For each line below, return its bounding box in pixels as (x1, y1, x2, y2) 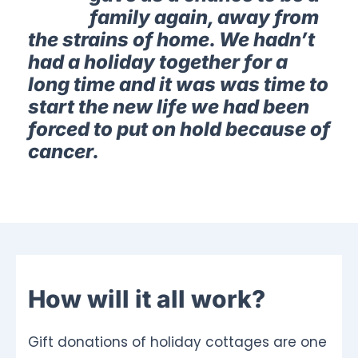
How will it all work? (28, 284, 265, 313)
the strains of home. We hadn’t (28, 27, 315, 51)
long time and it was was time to (28, 72, 328, 96)
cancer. (28, 139, 99, 163)
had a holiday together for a (28, 50, 288, 74)
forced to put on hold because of (28, 117, 330, 141)
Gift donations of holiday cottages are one (28, 332, 327, 352)
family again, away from (89, 5, 319, 29)
